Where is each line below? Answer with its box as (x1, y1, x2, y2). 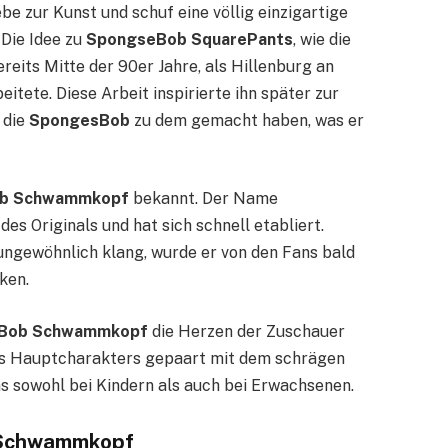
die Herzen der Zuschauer (148, 322, 345, 342)
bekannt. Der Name (129, 189, 278, 209)
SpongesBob (29, 110, 130, 130)
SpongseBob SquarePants (86, 29, 293, 49)
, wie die (293, 29, 351, 49)
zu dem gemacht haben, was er (130, 110, 364, 130)
